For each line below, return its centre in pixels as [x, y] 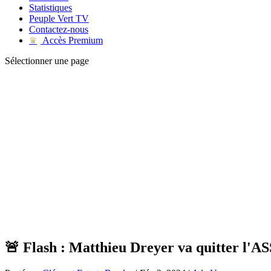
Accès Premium [72, 40]
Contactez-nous [59, 29]
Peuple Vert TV [59, 18]
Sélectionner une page [47, 61]
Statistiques [51, 8]
